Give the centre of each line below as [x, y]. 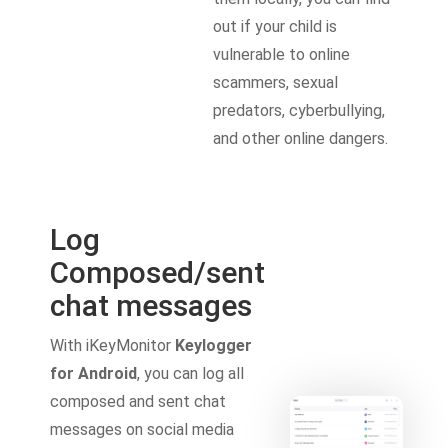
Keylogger [213, 345]
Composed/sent [157, 272]
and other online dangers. [301, 138]
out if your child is [275, 26]
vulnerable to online [282, 54]
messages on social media [142, 429]
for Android [93, 373]
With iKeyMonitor [112, 345]
